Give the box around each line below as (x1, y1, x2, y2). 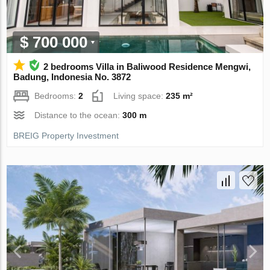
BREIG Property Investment (13, 131, 119, 141)
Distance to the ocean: (34, 110, 123, 121)
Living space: (113, 91, 166, 101)
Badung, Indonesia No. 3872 (13, 72, 131, 83)
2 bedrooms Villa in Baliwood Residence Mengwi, (43, 61, 251, 72)
